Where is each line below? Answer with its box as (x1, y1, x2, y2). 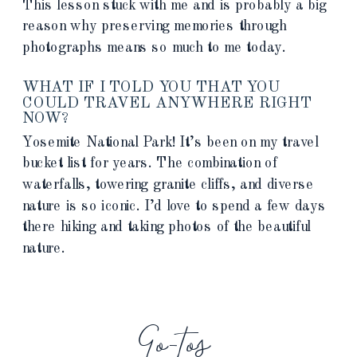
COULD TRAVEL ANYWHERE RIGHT (22, 94, 312, 111)
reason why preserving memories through (22, 18, 287, 33)
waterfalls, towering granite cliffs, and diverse (22, 177, 314, 192)
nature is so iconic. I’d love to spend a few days (22, 198, 326, 214)
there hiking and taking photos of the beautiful (22, 219, 311, 234)
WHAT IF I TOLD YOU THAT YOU (22, 79, 280, 95)
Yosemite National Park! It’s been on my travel (22, 135, 319, 150)
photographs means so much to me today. (22, 40, 291, 55)
